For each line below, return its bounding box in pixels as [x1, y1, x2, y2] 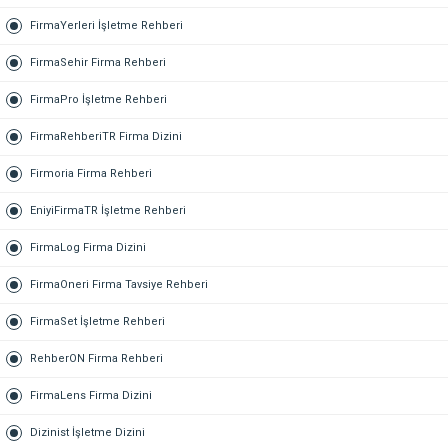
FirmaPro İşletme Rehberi [30, 93, 167, 106]
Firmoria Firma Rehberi [30, 167, 152, 180]
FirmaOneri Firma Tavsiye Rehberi [30, 278, 208, 291]
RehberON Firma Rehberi [30, 352, 163, 365]
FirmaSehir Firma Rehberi [30, 56, 166, 69]
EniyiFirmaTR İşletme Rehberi [30, 204, 186, 217]
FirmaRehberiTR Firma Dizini [30, 130, 182, 143]
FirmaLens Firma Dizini [30, 389, 152, 402]
